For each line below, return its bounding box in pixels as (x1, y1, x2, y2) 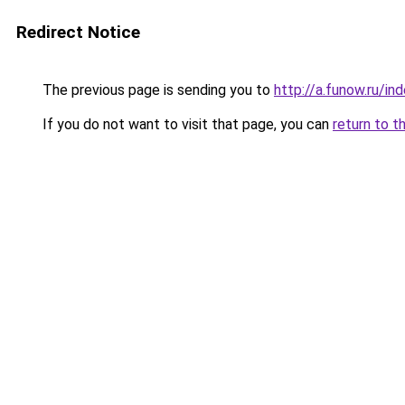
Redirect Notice (16, 22, 140, 42)
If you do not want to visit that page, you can (39, 116, 333, 133)
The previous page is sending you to (39, 81, 274, 99)
